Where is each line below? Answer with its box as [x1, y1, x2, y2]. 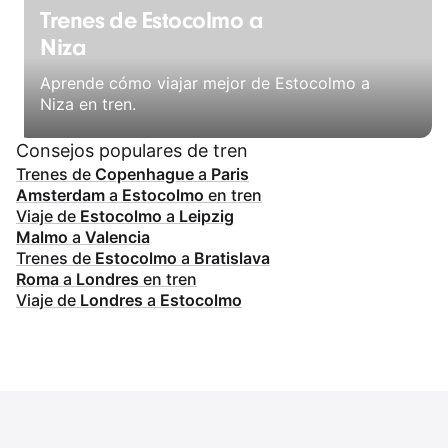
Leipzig [179, 205, 234, 226]
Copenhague [95, 163, 194, 184]
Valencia [85, 226, 150, 247]
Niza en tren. [40, 94, 136, 115]
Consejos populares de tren [16, 139, 248, 161]
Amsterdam [16, 184, 105, 205]
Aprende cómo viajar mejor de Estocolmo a [40, 73, 370, 94]
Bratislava [194, 247, 270, 268]
